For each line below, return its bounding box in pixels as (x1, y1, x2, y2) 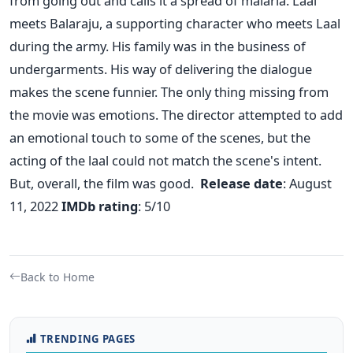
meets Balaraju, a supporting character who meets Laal (9, 13, 340, 32)
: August (283, 173, 332, 192)
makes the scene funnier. (9, 82, 158, 101)
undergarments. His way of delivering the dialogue (9, 59, 312, 78)
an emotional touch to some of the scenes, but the (9, 128, 310, 147)
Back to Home (20, 269, 95, 284)
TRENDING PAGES (39, 331, 136, 346)
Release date (200, 173, 283, 192)
